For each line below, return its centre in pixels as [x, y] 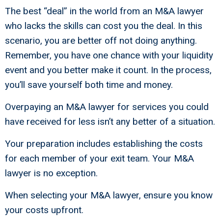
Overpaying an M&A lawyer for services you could [107, 107]
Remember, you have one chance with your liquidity [109, 55]
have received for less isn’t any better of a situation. [110, 122]
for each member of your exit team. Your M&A [99, 159]
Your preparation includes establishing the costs [104, 144]
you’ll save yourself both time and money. [89, 85]
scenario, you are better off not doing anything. [101, 41]
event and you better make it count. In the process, [108, 70]
